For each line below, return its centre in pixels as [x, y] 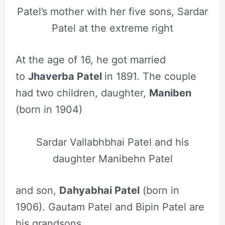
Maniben [170, 93]
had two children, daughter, [82, 93]
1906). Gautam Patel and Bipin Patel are [110, 207]
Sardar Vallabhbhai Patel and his [113, 142]
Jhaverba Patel [66, 77]
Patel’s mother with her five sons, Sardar [113, 12]
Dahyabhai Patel [99, 191]
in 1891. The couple [150, 77]
